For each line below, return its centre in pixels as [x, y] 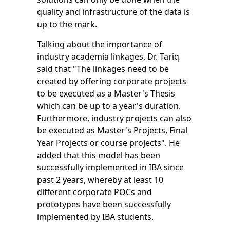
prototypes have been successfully [104, 205]
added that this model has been [98, 155]
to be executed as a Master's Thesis [106, 94]
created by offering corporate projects [111, 81]
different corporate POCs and [94, 192]
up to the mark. [67, 24]
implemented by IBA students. [95, 217]
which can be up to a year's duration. [109, 106]
